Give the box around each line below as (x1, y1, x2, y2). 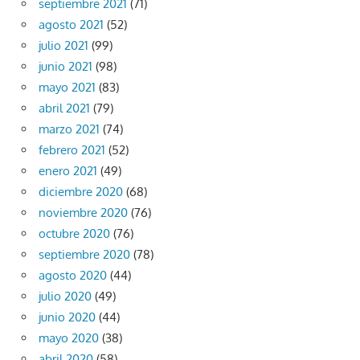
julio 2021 (39, 37, 88, 53)
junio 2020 (39, 309, 96, 325)
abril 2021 (39, 100, 90, 116)
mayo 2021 (39, 79, 96, 95)
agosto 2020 (39, 267, 107, 283)
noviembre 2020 (39, 204, 128, 220)
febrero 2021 (39, 141, 105, 157)
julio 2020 (39, 288, 92, 304)
